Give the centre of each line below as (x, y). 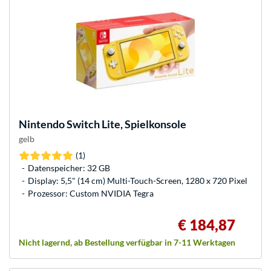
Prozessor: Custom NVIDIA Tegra (91, 194)
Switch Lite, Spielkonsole (126, 124)
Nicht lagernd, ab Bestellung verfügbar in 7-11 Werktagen (127, 243)
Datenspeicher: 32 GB (69, 168)
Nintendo (42, 124)
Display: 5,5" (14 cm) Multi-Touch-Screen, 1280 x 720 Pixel (138, 181)
